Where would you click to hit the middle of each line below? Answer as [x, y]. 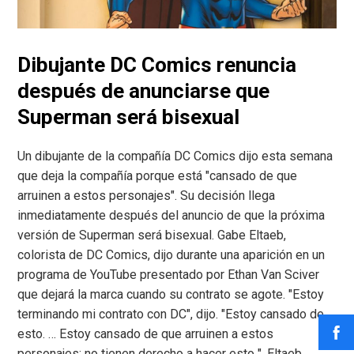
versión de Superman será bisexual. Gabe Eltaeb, [152, 235]
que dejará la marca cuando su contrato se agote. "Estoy [171, 294]
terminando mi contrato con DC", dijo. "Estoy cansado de [171, 314]
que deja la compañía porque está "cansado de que [158, 175]
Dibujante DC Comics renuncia [157, 64]
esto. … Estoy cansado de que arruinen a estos [146, 333]
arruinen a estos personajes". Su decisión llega [147, 195]
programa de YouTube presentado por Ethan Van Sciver [169, 274]
